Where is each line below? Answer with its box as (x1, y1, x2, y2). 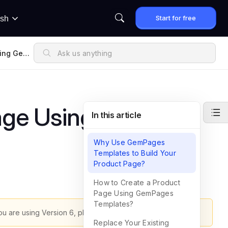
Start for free (156, 14, 196, 22)
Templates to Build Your (94, 149, 176, 157)
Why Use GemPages (94, 138, 165, 147)
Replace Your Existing (94, 218, 169, 227)
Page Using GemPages (94, 189, 174, 197)
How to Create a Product (94, 178, 180, 187)
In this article (92, 110, 141, 120)
